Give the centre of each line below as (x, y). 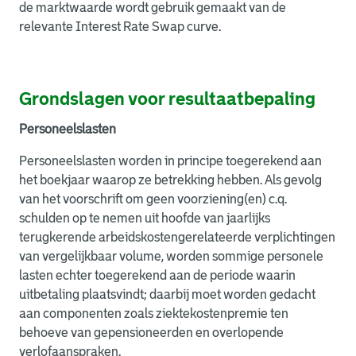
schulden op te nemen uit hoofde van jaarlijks (145, 218)
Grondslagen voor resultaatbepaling (167, 99)
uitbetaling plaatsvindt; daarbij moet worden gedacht (167, 294)
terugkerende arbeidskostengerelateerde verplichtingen (177, 237)
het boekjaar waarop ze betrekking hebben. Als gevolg (170, 180)
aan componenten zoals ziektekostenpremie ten (154, 313)
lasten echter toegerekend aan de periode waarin (157, 275)
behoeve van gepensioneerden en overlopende (151, 333)
